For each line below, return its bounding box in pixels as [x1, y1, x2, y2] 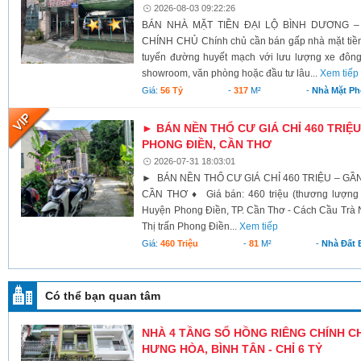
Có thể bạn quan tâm [45, 288, 160, 302]
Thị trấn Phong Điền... [142, 220, 240, 232]
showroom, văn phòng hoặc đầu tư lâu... [142, 67, 321, 79]
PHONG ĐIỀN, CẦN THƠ [142, 137, 272, 151]
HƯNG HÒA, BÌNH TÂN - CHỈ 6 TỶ [142, 342, 323, 355]
